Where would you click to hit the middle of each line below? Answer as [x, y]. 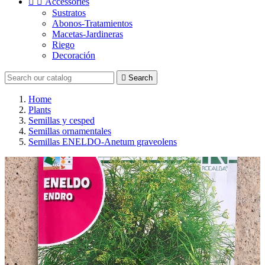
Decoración [74, 55]
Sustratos [69, 13]
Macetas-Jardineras [88, 34]
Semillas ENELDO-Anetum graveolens [103, 142]
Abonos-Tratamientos [92, 23]
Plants [40, 110]
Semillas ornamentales [70, 131]
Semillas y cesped [62, 120]
